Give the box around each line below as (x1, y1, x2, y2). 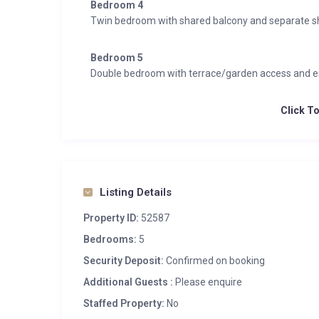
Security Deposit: (83, 255, 164, 266)
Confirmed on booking (164, 255, 265, 266)
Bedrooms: (83, 234, 137, 245)
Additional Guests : (83, 276, 173, 288)
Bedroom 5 (90, 52, 143, 63)
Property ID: (83, 212, 139, 224)
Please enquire (173, 276, 242, 288)
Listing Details (100, 186, 172, 199)
